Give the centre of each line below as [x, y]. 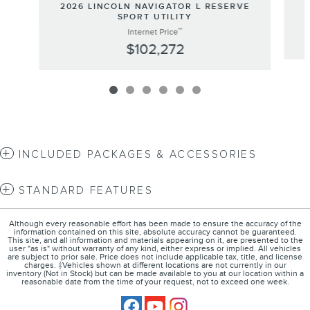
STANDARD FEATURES [85, 191]
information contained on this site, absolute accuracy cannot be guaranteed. [155, 232]
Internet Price [153, 33]
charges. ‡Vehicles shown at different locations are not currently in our [155, 266]
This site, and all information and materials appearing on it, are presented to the [155, 241]
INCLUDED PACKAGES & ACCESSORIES [137, 155]
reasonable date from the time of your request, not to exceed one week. [155, 282]
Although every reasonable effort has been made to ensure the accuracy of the [155, 224]
